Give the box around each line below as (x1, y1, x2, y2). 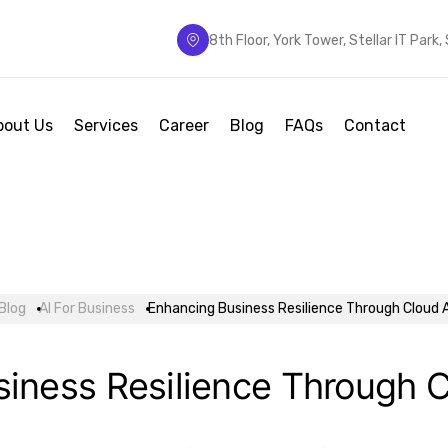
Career (158, 116, 209, 135)
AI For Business (39, 300, 135, 318)
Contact (343, 116, 406, 135)
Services (73, 116, 138, 135)
